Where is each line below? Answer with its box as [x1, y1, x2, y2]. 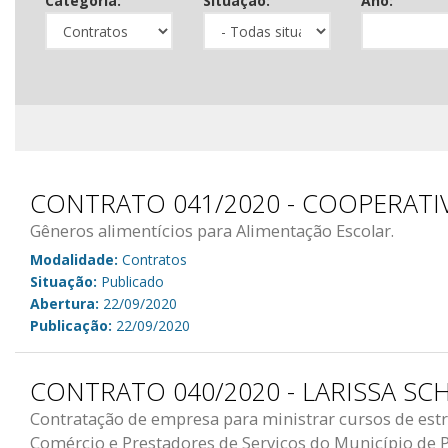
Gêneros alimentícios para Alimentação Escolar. [30, 219, 394, 242]
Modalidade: [30, 249, 118, 269]
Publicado [97, 271, 164, 291]
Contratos [118, 249, 187, 269]
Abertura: [30, 293, 99, 313]
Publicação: [30, 315, 112, 335]
